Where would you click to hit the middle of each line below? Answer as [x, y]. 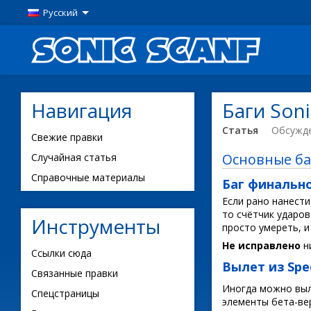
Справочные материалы [88, 177]
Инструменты [96, 226]
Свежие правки [67, 137]
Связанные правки [75, 273]
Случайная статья [74, 157]
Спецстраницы [65, 293]
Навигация [82, 110]
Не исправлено [261, 245]
